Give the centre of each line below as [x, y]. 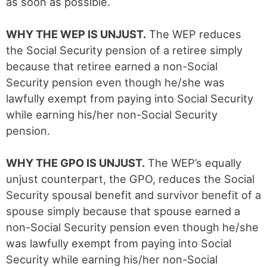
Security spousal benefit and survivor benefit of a [133, 195]
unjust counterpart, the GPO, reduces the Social [130, 179]
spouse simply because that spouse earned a [123, 211]
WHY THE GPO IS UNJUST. [75, 163]
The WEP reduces [194, 34]
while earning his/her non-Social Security [112, 114]
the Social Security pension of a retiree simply [124, 50]
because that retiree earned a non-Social [112, 66]
